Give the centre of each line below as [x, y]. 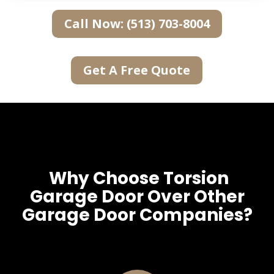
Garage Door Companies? [137, 215]
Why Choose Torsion [137, 178]
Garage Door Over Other [137, 196]
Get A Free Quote [137, 70]
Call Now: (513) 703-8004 [137, 23]
